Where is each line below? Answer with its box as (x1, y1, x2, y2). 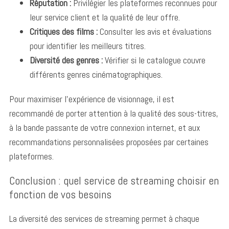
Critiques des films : (29, 25, 98, 37)
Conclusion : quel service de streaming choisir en (9, 173, 219, 188)
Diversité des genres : (29, 54, 103, 66)
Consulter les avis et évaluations (97, 25, 212, 37)
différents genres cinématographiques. (29, 68, 163, 80)
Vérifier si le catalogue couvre (102, 54, 205, 66)
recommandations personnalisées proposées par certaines (9, 135, 209, 148)
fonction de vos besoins (9, 187, 111, 201)
